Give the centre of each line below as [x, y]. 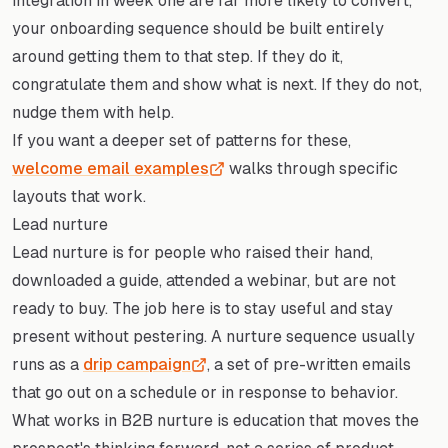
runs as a [47, 364]
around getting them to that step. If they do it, [177, 56]
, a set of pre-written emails [309, 364]
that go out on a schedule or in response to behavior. [205, 392]
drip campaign [137, 364]
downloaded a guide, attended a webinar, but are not [204, 280]
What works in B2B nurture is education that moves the [215, 420]
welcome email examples [110, 168]
